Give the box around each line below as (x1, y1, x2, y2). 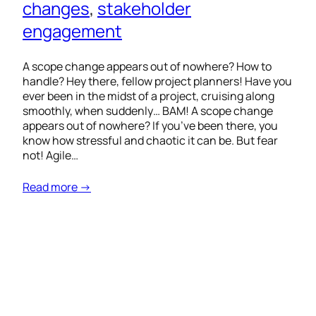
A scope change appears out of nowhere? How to (23, 59, 272, 75)
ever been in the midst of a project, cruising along (23, 88, 274, 104)
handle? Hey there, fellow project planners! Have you (23, 73, 292, 90)
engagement (23, 19, 122, 43)
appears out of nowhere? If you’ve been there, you (23, 118, 278, 134)
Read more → (23, 179, 91, 195)
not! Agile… (23, 147, 78, 164)
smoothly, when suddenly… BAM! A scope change (23, 103, 273, 119)
